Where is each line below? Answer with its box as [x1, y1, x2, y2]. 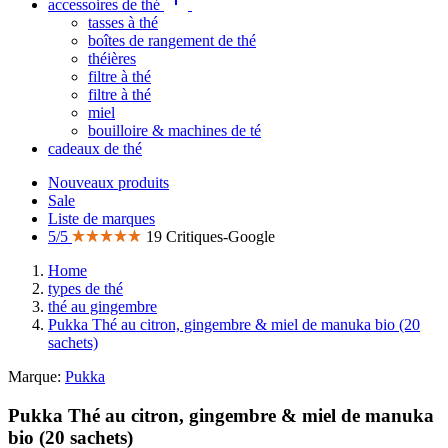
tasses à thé [88, 14, 158, 31]
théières [88, 50, 136, 67]
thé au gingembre [48, 298, 157, 315]
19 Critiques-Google [146, 228, 275, 245]
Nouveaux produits [48, 174, 169, 191]
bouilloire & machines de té [88, 122, 261, 139]
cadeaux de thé [48, 140, 142, 157]
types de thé [48, 280, 123, 297]
